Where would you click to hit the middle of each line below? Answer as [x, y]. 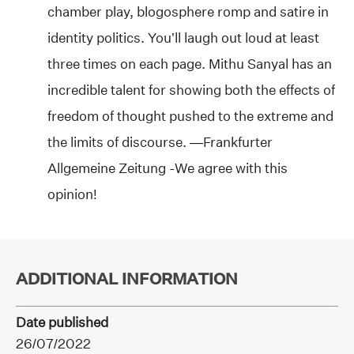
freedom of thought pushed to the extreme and [190, 115]
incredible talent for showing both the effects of [191, 89]
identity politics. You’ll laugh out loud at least [183, 37]
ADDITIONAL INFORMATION [127, 279]
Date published [62, 322]
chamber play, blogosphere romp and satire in [188, 11]
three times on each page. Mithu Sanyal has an [190, 63]
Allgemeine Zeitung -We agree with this [168, 168]
